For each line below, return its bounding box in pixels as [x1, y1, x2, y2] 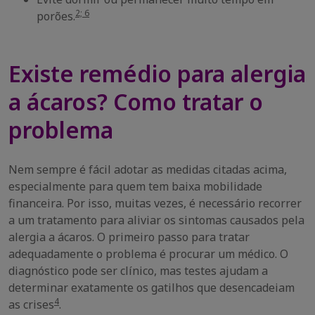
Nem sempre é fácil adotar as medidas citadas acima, [8, 162, 287, 177]
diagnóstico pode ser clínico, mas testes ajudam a [8, 263, 268, 278]
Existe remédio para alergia [8, 58, 306, 89]
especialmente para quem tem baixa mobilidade [8, 179, 262, 194]
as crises [8, 297, 54, 312]
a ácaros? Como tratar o [8, 86, 263, 117]
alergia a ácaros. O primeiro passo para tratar [8, 229, 250, 245]
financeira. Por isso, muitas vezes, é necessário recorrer [8, 195, 302, 211]
